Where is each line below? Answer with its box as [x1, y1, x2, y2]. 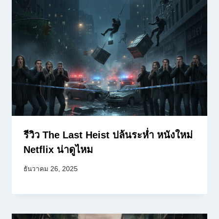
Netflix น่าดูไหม [23, 144, 93, 155]
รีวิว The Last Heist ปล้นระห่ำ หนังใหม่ [23, 129, 193, 140]
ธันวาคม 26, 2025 [23, 165, 78, 173]
